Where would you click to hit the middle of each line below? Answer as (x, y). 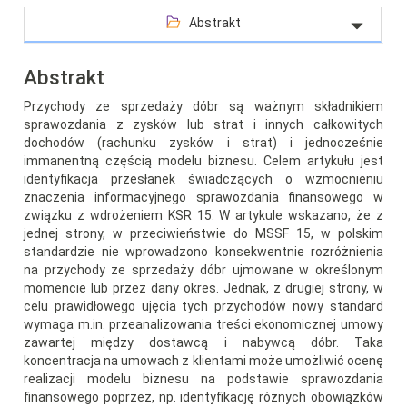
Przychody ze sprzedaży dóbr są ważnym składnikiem (203, 106)
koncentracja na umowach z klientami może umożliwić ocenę (203, 360)
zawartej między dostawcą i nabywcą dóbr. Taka (203, 342)
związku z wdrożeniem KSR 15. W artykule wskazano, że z (203, 215)
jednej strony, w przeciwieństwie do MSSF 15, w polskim (203, 233)
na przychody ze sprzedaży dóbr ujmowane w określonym (203, 269)
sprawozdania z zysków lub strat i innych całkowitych (203, 124)
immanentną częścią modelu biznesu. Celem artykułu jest (203, 160)
